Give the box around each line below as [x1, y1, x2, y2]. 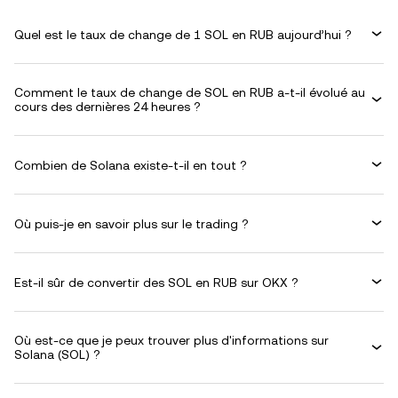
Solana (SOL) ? [14, 347, 100, 362]
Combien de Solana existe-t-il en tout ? [14, 157, 247, 172]
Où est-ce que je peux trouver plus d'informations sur [14, 333, 329, 347]
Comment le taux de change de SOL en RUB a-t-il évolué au [14, 85, 365, 99]
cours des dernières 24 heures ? [14, 99, 201, 114]
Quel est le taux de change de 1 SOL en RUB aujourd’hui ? [14, 27, 352, 42]
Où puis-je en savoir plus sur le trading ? [14, 216, 249, 231]
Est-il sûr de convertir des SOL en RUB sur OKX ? [14, 275, 298, 290]
